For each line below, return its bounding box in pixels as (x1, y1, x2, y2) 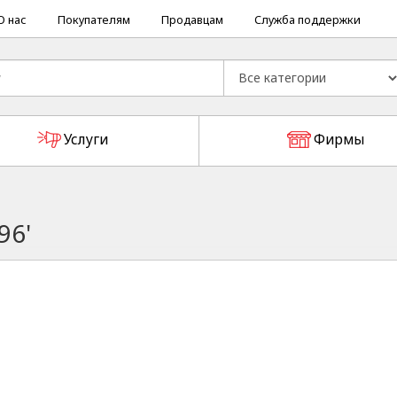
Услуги (64, 130, 108, 149)
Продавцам (160, 12, 223, 27)
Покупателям (57, 12, 130, 27)
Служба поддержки (253, 12, 361, 27)
